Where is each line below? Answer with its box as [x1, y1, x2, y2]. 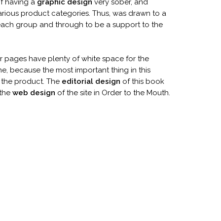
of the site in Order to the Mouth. [55, 88, 170, 97]
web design [12, 88, 55, 97]
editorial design [62, 77, 120, 86]
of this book [120, 77, 164, 86]
